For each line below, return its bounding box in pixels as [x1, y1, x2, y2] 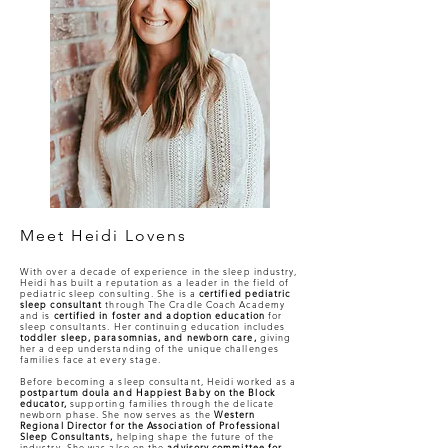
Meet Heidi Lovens [20, 226, 187, 245]
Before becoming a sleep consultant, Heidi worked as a [20, 375, 297, 387]
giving [259, 331, 292, 343]
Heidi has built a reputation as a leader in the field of [20, 276, 290, 288]
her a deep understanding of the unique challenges [20, 342, 279, 354]
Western [213, 408, 256, 420]
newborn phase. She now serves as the [20, 408, 214, 420]
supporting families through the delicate [66, 397, 275, 409]
